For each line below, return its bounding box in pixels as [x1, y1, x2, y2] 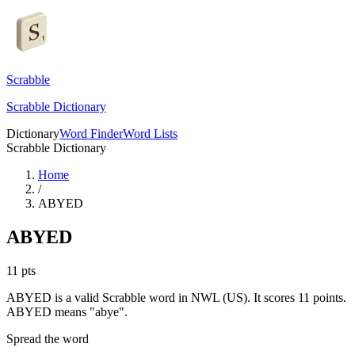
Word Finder [59, 127, 123, 140]
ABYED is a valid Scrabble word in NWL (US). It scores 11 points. [6, 290, 346, 304]
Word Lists [123, 127, 177, 140]
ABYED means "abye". [6, 304, 128, 319]
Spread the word [6, 331, 89, 345]
